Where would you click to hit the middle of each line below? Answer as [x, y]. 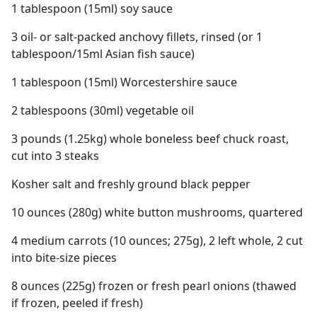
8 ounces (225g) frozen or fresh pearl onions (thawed [154, 286]
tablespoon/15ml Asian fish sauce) [103, 54]
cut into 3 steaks [55, 156]
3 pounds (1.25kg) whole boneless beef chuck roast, [150, 139]
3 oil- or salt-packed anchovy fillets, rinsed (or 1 [137, 37]
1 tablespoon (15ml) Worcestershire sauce [124, 82]
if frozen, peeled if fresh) [77, 303]
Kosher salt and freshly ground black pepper [131, 184]
